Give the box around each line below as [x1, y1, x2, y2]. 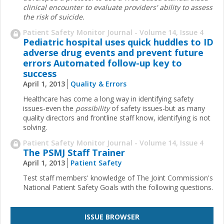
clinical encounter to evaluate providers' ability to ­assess [23, 2, 212, 12]
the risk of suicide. [23, 12, 84, 22]
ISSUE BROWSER [84, 211, 139, 221]
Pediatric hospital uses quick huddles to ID [23, 36, 213, 48]
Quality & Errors [70, 79, 126, 89]
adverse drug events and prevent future [23, 46, 203, 59]
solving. [23, 122, 47, 132]
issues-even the [23, 103, 75, 113]
